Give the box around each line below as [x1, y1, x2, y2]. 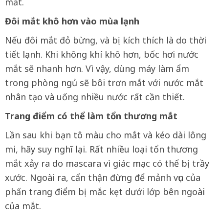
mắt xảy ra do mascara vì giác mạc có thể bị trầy [5, 157, 209, 170]
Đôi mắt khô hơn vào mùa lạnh [5, 15, 139, 27]
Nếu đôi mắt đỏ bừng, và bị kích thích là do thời [5, 34, 206, 46]
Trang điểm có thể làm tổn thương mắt [5, 110, 177, 122]
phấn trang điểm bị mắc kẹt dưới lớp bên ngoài [5, 186, 205, 198]
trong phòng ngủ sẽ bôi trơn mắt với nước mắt [5, 77, 203, 89]
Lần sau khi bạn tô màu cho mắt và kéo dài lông [5, 129, 206, 141]
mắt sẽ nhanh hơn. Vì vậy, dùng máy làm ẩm [5, 63, 189, 75]
